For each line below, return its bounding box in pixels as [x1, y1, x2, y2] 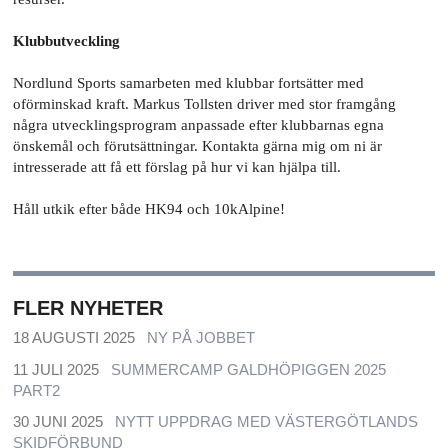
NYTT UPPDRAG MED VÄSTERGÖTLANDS [114, 413, 418, 431]
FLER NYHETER [13, 296, 164, 319]
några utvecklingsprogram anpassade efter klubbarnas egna [13, 117, 385, 134]
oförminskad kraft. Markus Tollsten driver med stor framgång [13, 96, 397, 113]
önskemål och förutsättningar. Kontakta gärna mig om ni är [13, 138, 383, 155]
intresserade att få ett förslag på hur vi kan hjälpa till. [13, 159, 342, 176]
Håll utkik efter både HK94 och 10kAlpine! [13, 201, 286, 218]
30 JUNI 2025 [13, 413, 104, 431]
